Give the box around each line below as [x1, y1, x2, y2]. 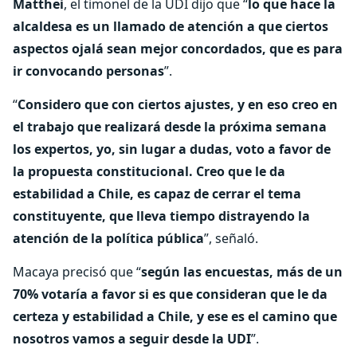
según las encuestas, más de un [141, 263, 343, 280]
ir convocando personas [13, 62, 164, 80]
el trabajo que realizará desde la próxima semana [13, 118, 327, 135]
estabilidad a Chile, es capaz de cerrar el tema [13, 185, 301, 202]
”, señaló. [204, 229, 258, 247]
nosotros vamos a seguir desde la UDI [13, 330, 251, 347]
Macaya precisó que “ [13, 263, 141, 280]
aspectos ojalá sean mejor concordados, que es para [13, 40, 343, 57]
